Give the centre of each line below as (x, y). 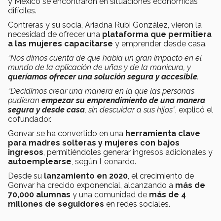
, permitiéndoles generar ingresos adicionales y (128, 152)
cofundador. (30, 119)
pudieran (25, 101)
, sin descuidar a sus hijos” (130, 110)
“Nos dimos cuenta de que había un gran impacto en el (105, 58)
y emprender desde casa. (160, 44)
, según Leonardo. (104, 162)
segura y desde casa (46, 110)
